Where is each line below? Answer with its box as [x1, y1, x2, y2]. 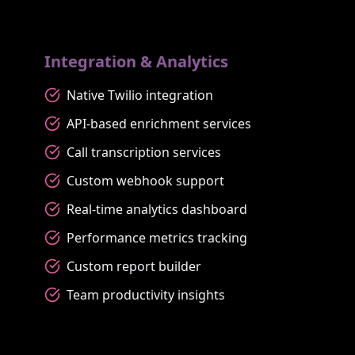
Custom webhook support [67, 171, 224, 189]
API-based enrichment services [67, 114, 251, 132]
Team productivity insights [67, 285, 225, 303]
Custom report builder [67, 257, 201, 275]
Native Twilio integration [67, 86, 213, 104]
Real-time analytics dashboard [67, 200, 247, 218]
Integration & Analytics [44, 50, 228, 72]
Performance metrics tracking [67, 228, 247, 246]
